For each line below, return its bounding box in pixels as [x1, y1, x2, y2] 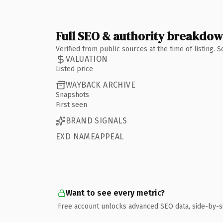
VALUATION [66, 54, 108, 64]
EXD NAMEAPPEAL [56, 131, 124, 141]
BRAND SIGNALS [66, 116, 127, 125]
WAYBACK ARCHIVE [66, 80, 135, 90]
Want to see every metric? [66, 188, 165, 198]
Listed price [56, 64, 93, 73]
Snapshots [56, 90, 89, 99]
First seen [56, 100, 87, 109]
